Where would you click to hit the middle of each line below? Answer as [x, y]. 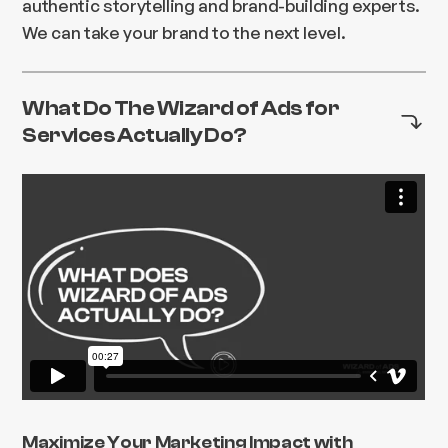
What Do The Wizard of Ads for [181, 108]
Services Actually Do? [134, 135]
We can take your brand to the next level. [184, 32]
